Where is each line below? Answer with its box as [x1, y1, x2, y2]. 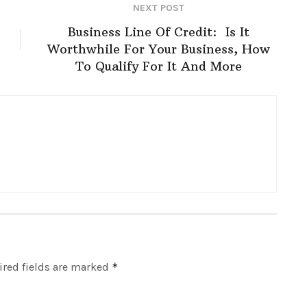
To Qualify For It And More [75, 58, 242, 74]
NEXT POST [133, 1, 184, 14]
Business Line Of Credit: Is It [68, 23, 249, 40]
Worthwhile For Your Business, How [47, 40, 270, 57]
